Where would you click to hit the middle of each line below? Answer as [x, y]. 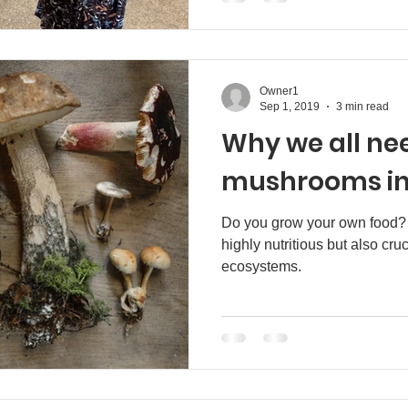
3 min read [362, 106]
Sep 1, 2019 [290, 106]
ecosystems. [261, 266]
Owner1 [279, 91]
